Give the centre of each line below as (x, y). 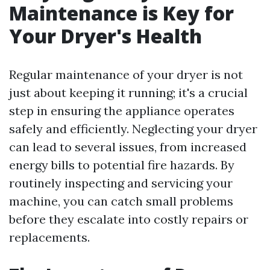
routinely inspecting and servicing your (121, 183)
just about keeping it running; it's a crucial (128, 93)
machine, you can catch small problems (121, 201)
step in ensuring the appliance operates (122, 111)
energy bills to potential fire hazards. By (122, 165)
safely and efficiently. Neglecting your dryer (133, 129)
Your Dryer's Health (105, 36)
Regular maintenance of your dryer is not (126, 74)
